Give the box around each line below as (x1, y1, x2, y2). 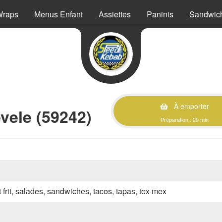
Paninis (147, 8, 173, 20)
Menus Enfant (34, 8, 83, 20)
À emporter (172, 101, 209, 111)
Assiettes (99, 8, 131, 20)
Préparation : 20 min (161, 115, 209, 123)
